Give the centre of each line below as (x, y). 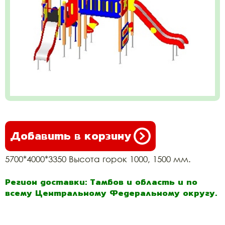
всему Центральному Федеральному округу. (111, 193)
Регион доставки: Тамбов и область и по (101, 182)
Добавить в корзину (71, 136)
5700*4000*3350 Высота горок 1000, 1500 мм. (98, 159)
